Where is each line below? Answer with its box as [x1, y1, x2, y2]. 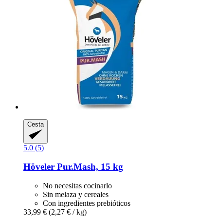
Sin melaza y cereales [43, 190, 109, 199]
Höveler [23, 161, 54, 172]
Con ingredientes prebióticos [43, 199, 130, 207]
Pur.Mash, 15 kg [54, 161, 123, 172]
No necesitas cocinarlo [43, 181, 112, 190]
